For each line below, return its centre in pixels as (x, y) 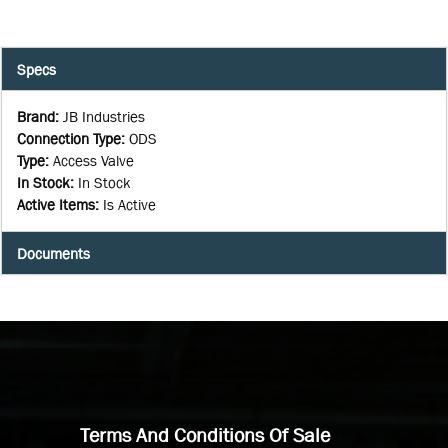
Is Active (129, 205)
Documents (53, 253)
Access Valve (93, 161)
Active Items (56, 205)
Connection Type (69, 139)
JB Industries (104, 117)
